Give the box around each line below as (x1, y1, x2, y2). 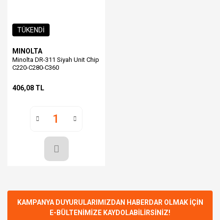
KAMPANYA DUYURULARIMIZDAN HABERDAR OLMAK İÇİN (17, 198, 203, 206)
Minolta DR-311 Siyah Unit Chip (12, 56, 99, 63)
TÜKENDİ (17, 26, 45, 34)
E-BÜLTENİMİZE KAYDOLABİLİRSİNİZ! (50, 209, 170, 217)
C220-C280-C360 (12, 64, 59, 71)
